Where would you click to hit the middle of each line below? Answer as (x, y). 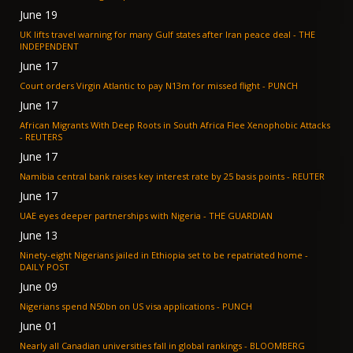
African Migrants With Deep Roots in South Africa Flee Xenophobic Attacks (175, 125)
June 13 (39, 236)
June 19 (39, 15)
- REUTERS (44, 137)
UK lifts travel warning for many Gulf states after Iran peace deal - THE (156, 35)
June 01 (39, 326)
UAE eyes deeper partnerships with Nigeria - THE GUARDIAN (241, 216)
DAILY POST (45, 267)
